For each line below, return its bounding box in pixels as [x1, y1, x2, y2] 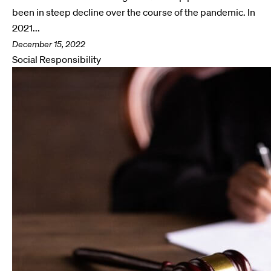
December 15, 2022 [12, 39, 85, 50]
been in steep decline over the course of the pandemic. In [12, 6, 255, 18]
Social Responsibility [12, 53, 101, 65]
